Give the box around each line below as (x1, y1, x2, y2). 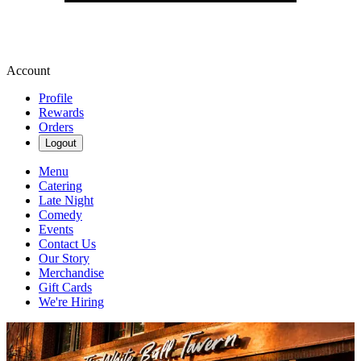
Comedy (39, 208, 82, 222)
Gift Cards (39, 280, 92, 294)
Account (6, 64, 50, 77)
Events (39, 222, 73, 236)
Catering (39, 179, 82, 193)
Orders (39, 120, 73, 134)
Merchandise (39, 266, 104, 280)
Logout (45, 137, 77, 149)
